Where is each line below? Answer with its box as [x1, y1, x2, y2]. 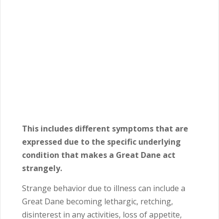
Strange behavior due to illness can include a [22, 182, 185, 194]
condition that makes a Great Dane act [22, 149, 175, 160]
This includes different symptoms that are [22, 123, 188, 134]
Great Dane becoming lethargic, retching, [22, 196, 173, 207]
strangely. [22, 162, 62, 174]
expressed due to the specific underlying [22, 136, 181, 147]
